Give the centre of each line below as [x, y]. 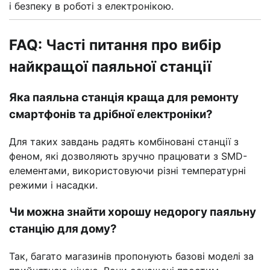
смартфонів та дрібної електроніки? [111, 115]
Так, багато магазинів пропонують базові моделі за [131, 256]
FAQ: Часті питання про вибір [115, 45]
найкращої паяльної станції [110, 66]
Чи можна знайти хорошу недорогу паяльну [133, 212]
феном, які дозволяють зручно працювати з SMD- [128, 156]
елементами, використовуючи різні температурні [127, 171]
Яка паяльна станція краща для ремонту [124, 98]
